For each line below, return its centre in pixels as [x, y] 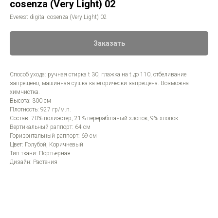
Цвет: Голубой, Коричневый [46, 145]
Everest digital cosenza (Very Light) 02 [58, 17]
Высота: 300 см [30, 101]
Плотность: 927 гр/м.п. [40, 109]
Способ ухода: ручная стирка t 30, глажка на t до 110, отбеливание [98, 74]
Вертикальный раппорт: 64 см [50, 127]
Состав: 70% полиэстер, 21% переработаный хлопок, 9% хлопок [94, 118]
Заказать [109, 43]
